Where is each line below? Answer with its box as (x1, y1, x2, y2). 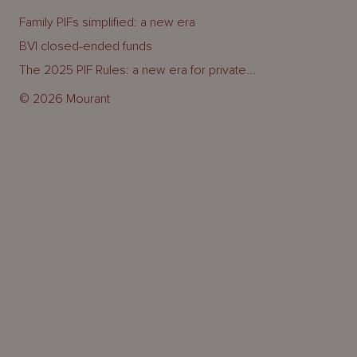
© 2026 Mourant (19, 90, 110, 107)
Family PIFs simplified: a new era (19, 14, 195, 30)
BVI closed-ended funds (19, 37, 152, 54)
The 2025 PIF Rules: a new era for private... (19, 61, 256, 78)
